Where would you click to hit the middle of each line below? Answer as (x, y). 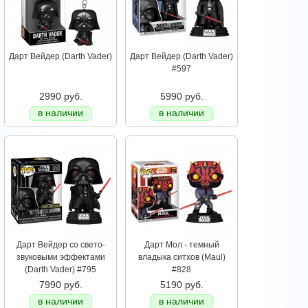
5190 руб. (181, 285)
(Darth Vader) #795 (60, 270)
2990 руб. (60, 97)
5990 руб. (181, 97)
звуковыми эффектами (60, 257)
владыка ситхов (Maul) (181, 257)
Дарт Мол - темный (181, 245)
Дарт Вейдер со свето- (60, 245)
